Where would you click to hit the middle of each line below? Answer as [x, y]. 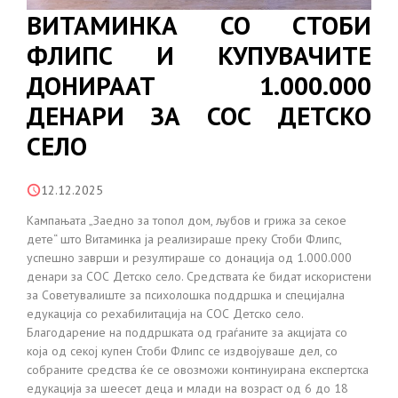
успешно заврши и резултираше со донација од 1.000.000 [189, 257]
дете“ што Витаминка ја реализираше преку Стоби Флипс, [184, 239]
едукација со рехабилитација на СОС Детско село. [165, 313]
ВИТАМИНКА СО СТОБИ [199, 24]
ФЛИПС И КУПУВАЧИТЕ [199, 55]
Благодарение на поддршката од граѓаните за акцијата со [187, 332]
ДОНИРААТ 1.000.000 [199, 85]
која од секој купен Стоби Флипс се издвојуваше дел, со [182, 350]
